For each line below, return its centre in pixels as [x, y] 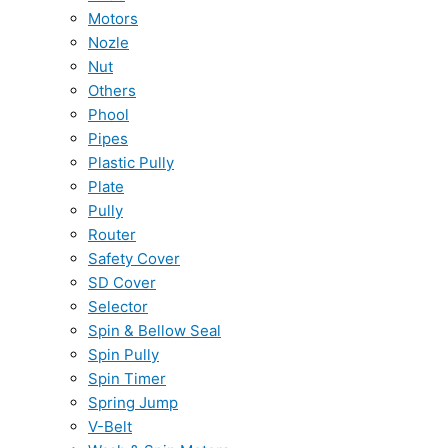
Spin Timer [127, 378]
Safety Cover [134, 258]
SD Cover [122, 282]
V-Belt [110, 426]
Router [112, 234]
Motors [113, 18]
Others [112, 90]
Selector [118, 306]
